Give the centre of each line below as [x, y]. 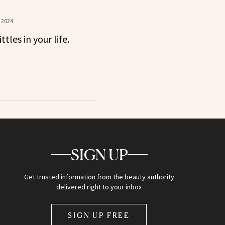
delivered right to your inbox [99, 187]
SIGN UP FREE [99, 215]
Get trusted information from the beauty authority [99, 177]
